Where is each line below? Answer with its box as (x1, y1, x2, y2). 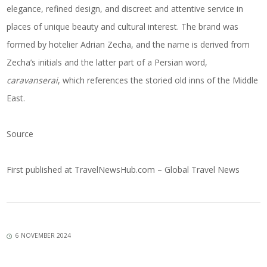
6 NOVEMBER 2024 (15, 231, 72, 240)
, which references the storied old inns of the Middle (58, 74, 259, 86)
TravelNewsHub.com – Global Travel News (72, 163, 240, 175)
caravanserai (7, 74, 58, 86)
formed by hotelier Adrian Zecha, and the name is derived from (7, 38, 250, 50)
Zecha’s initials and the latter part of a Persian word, (7, 56, 208, 68)
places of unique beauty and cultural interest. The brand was (7, 20, 239, 32)
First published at (7, 163, 73, 175)
